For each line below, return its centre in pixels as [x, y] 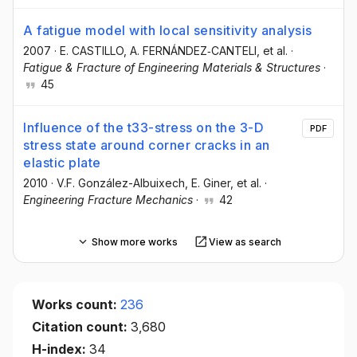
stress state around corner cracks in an [147, 145]
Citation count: [81, 327]
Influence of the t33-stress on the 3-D [143, 128]
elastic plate [62, 163]
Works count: [76, 305]
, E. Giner [208, 183]
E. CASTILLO [92, 50]
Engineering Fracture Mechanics [108, 200]
